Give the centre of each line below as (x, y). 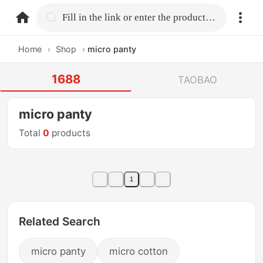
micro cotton (139, 252)
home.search (92, 17)
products (70, 133)
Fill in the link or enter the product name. (211, 17)
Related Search (60, 222)
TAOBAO (197, 80)
